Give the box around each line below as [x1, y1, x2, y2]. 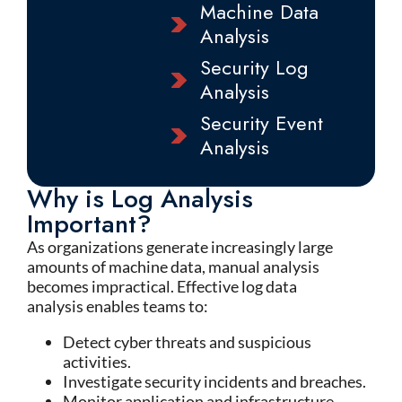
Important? [27, 205, 152, 242]
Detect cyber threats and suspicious [63, 332, 311, 352]
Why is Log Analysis [27, 180, 253, 217]
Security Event [199, 109, 323, 137]
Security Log [199, 53, 309, 82]
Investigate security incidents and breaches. [63, 371, 366, 391]
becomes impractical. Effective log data [27, 276, 297, 296]
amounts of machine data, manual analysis [27, 257, 319, 276]
